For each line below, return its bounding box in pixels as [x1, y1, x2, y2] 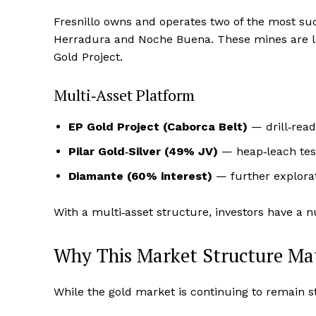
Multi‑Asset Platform [54, 85, 195, 106]
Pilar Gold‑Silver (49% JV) [68, 145, 218, 159]
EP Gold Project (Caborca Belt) [68, 120, 248, 134]
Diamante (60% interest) [68, 169, 212, 183]
